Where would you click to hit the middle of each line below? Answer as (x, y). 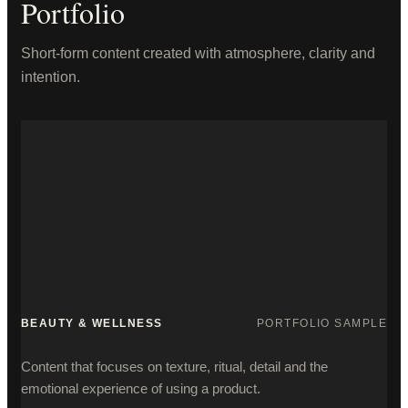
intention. (51, 77)
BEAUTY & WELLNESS (92, 323)
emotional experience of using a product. (141, 388)
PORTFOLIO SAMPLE (321, 323)
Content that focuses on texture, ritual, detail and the (174, 367)
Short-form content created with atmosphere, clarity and (198, 53)
